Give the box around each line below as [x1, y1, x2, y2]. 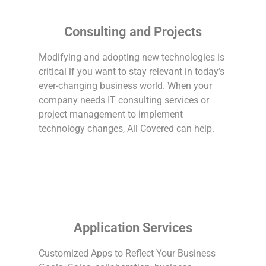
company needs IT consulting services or [39, 94, 210, 106]
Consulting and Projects [64, 24, 202, 39]
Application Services [74, 220, 192, 235]
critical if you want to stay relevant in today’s [39, 65, 225, 77]
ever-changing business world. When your [39, 80, 213, 91]
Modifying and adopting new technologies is [39, 51, 225, 63]
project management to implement [39, 108, 183, 120]
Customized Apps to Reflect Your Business [39, 247, 216, 259]
